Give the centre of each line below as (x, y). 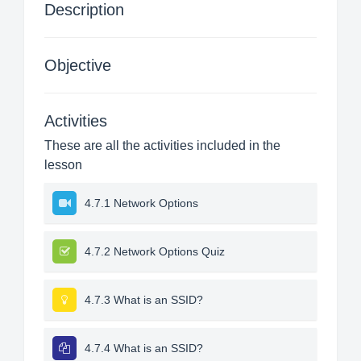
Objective (78, 65)
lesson (63, 165)
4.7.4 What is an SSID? (144, 348)
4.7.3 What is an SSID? (144, 300)
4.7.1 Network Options (141, 203)
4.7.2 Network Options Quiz (155, 251)
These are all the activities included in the (162, 145)
